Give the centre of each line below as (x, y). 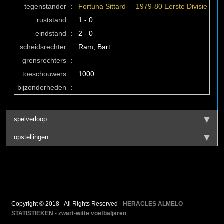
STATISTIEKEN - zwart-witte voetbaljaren (69, 213)
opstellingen (31, 137)
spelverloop (30, 119)
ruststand (52, 20)
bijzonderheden (42, 87)
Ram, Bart (94, 47)
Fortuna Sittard (102, 6)
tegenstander (45, 6)
